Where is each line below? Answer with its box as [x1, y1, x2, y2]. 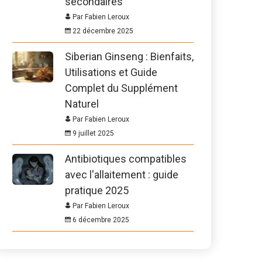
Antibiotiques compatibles [65, 153, 187, 165]
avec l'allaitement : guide [65, 168, 178, 181]
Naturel [65, 98, 99, 110]
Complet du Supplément [65, 82, 178, 94]
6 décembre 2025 [71, 216, 129, 224]
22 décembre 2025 [71, 27, 133, 35]
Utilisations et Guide [65, 66, 157, 78]
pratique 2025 [65, 184, 129, 196]
